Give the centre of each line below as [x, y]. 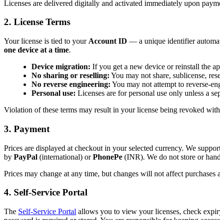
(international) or [65, 157]
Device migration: [61, 67]
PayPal [26, 157]
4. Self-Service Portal [46, 192]
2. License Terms [37, 22]
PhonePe [108, 157]
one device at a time [36, 50]
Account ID [108, 41]
